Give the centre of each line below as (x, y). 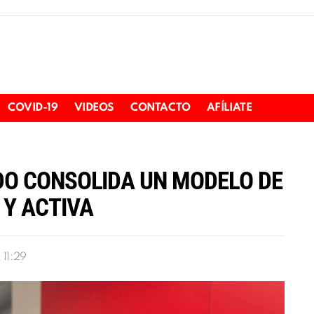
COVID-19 (33, 108)
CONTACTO (161, 108)
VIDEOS (94, 108)
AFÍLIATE (229, 108)
